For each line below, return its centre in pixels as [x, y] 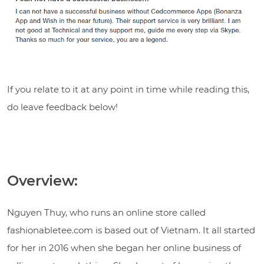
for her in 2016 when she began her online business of [124, 247]
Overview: [42, 180]
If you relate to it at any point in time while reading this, [128, 89]
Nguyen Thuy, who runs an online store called [106, 212]
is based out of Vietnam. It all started [174, 230]
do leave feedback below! [62, 107]
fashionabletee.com [50, 230]
